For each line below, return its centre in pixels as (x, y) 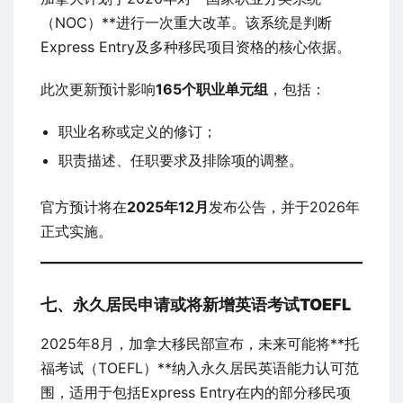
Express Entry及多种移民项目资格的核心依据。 (196, 47)
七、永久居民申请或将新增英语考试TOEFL (196, 305)
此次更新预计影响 (98, 90)
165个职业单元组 (212, 90)
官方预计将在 (84, 207)
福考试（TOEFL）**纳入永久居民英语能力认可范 (200, 368)
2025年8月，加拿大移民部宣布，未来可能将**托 (200, 344)
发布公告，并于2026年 (284, 207)
